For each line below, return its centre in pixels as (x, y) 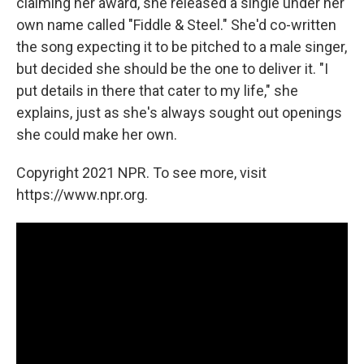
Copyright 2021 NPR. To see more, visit (141, 172)
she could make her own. (97, 134)
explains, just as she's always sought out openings (179, 112)
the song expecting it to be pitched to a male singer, (182, 46)
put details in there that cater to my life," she (157, 90)
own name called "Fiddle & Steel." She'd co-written (176, 24)
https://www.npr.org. (82, 194)
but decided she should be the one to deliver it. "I (172, 68)
